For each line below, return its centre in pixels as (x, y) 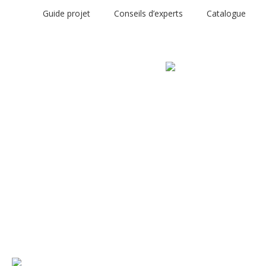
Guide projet (66, 13)
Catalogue (226, 13)
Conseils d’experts (148, 13)
